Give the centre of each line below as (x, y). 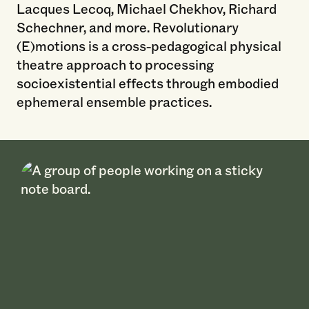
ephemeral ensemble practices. (114, 101)
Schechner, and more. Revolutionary (127, 27)
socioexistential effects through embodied (147, 82)
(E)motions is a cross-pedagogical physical (149, 45)
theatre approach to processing (115, 64)
